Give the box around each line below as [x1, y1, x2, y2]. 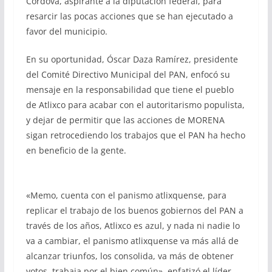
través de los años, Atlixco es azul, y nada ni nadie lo [25, 219, 240, 231]
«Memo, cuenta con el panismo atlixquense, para [25, 189, 226, 201]
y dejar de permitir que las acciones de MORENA [25, 114, 225, 126]
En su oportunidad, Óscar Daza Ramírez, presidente [25, 53, 238, 65]
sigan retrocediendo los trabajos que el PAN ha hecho [25, 129, 245, 141]
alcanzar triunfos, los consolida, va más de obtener [25, 250, 234, 262]
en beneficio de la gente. [25, 144, 126, 156]
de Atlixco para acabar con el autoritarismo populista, [25, 98, 245, 110]
